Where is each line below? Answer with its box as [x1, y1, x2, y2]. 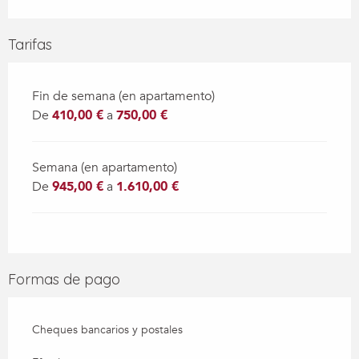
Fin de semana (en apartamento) [32, 87, 215, 106]
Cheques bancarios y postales [32, 322, 183, 338]
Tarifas [8, 35, 52, 54]
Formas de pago [8, 270, 120, 289]
